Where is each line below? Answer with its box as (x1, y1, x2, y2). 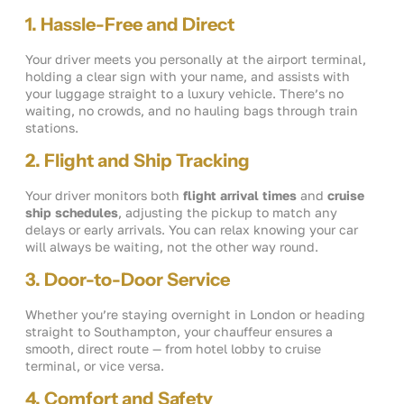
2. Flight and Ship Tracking (25, 150, 250, 172)
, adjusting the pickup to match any (118, 205, 337, 221)
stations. (25, 120, 78, 136)
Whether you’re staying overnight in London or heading (25, 307, 365, 323)
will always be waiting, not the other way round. (25, 239, 318, 255)
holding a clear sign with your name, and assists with (25, 69, 350, 85)
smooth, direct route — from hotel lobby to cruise (25, 341, 321, 357)
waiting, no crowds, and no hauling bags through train (25, 103, 358, 119)
